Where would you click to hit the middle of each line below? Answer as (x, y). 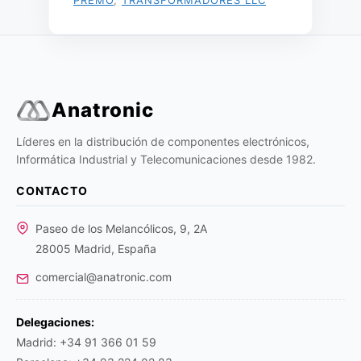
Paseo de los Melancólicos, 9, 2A (121, 228)
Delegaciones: (55, 322)
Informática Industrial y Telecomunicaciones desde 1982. (166, 159)
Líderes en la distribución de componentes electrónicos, (163, 141)
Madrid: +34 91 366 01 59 (86, 342)
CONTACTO (52, 191)
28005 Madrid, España (96, 249)
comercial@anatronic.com (104, 277)
